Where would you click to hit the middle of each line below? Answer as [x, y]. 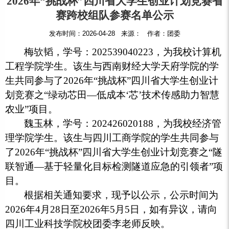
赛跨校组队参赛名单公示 [114, 15]
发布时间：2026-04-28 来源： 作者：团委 [114, 33]
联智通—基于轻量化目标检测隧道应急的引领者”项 [114, 166]
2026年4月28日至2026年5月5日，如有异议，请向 [111, 209]
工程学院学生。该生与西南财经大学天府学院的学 [112, 66]
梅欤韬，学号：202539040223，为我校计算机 [123, 52]
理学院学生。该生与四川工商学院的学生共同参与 [112, 138]
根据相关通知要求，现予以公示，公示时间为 [121, 195]
